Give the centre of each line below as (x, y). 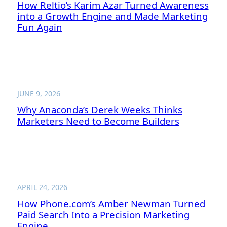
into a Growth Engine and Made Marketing (112, 16)
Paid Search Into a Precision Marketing (103, 215)
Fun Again (40, 27)
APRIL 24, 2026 (42, 187)
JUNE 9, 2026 (39, 93)
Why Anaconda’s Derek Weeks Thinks (100, 110)
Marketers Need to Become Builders (98, 121)
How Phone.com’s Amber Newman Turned (111, 204)
